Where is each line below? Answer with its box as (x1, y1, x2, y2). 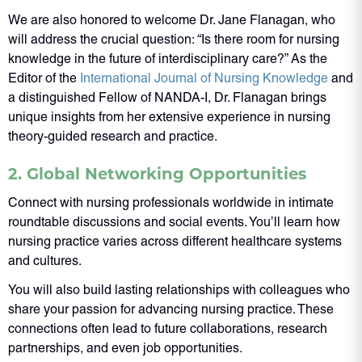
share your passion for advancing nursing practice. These (8, 301, 334, 317)
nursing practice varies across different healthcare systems (8, 233, 342, 249)
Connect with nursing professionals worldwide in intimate (8, 194, 334, 210)
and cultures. (8, 252, 82, 268)
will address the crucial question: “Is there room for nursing (8, 32, 339, 48)
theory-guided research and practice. (8, 128, 217, 145)
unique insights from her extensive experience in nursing (8, 109, 330, 125)
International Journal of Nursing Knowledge (77, 70, 328, 86)
